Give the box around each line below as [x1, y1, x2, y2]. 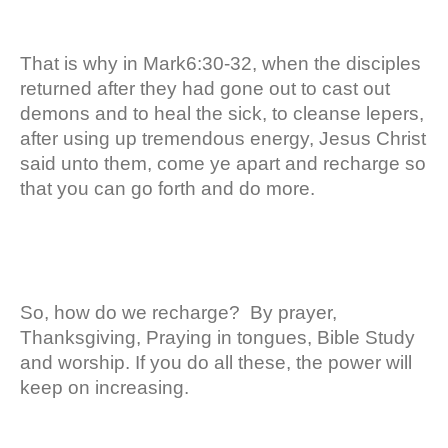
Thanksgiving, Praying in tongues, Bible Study [20, 326, 415, 348]
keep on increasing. [20, 376, 189, 398]
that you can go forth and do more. [20, 177, 315, 199]
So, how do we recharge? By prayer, [20, 301, 337, 323]
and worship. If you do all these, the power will [20, 351, 412, 373]
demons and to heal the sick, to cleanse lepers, [20, 102, 424, 124]
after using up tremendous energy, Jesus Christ [20, 127, 426, 149]
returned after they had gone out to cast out [20, 77, 390, 99]
